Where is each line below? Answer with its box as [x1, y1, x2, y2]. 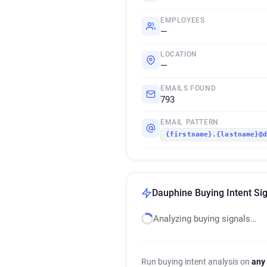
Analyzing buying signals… [153, 213, 256, 224]
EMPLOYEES [160, 16, 205, 24]
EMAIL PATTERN [160, 118, 219, 126]
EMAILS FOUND [160, 84, 216, 92]
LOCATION [160, 50, 197, 58]
